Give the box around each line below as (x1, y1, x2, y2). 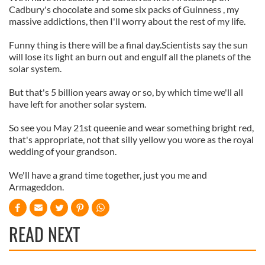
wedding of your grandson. (9, 146, 117, 157)
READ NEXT (9, 221, 80, 247)
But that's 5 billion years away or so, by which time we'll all (9, 86, 243, 98)
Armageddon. (9, 181, 64, 192)
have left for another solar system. (9, 98, 146, 109)
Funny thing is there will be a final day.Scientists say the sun (9, 39, 248, 50)
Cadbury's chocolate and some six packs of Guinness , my (9, 4, 239, 15)
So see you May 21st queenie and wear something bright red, (9, 122, 254, 133)
